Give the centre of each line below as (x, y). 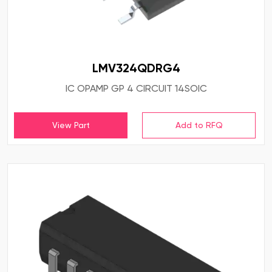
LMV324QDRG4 (136, 68)
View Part (71, 125)
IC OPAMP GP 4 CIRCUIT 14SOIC (136, 89)
